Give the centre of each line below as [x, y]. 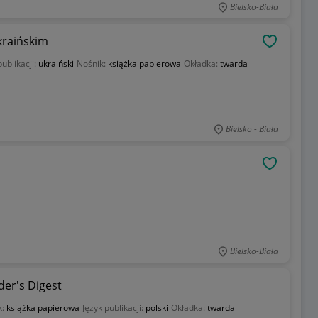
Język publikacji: [114, 308]
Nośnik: [92, 64]
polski [157, 308]
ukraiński [56, 64]
